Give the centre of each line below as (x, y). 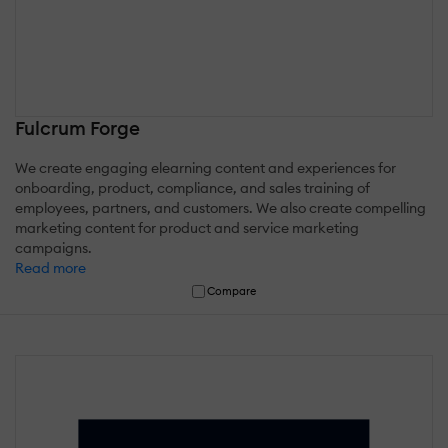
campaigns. (53, 247)
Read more (50, 267)
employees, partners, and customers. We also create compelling (220, 207)
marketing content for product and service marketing (187, 227)
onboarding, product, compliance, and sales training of (192, 187)
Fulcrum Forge (77, 127)
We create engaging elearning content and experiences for (205, 167)
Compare (232, 290)
